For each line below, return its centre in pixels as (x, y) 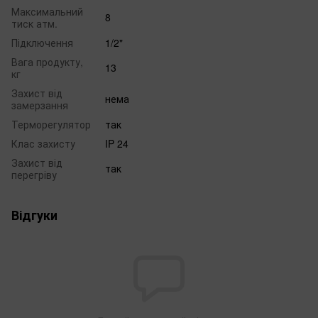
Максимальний (47, 12)
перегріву (34, 175)
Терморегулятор (51, 125)
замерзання (40, 105)
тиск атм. (34, 24)
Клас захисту (43, 144)
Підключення (42, 43)
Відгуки (34, 215)
